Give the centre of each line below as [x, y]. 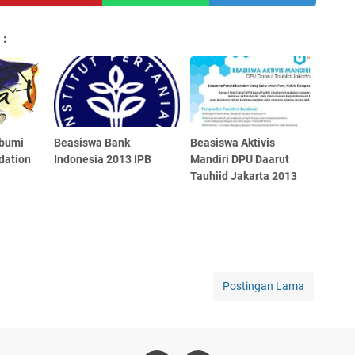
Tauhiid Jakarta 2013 [244, 176]
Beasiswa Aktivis [233, 142]
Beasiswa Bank [92, 142]
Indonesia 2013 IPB [103, 159]
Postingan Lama [263, 286]
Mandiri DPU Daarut [240, 159]
